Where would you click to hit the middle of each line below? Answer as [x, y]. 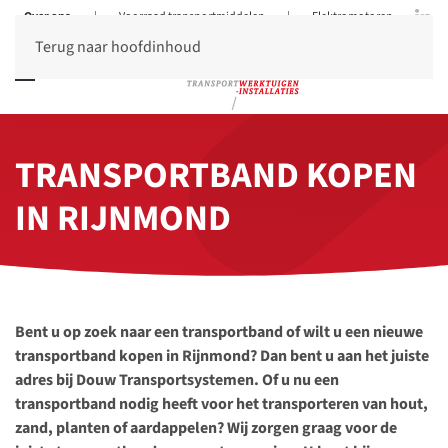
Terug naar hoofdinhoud [118, 47]
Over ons [47, 16]
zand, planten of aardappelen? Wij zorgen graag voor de [206, 428]
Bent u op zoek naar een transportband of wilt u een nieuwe [219, 332]
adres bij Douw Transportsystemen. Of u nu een [177, 380]
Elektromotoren [352, 16]
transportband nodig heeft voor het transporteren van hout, [221, 404]
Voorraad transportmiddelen [192, 16]
